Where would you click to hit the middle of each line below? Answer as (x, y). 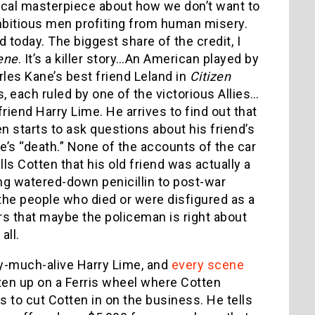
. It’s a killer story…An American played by (138, 58)
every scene (207, 264)
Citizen (210, 76)
